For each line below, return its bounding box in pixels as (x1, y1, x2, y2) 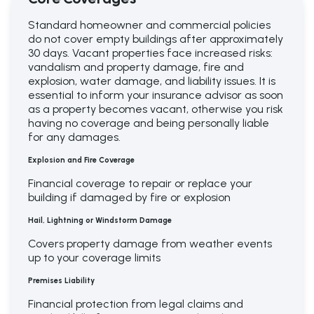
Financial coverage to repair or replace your (28, 177, 252, 191)
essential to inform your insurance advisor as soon (28, 88, 283, 102)
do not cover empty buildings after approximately (28, 32, 283, 46)
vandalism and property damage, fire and (28, 60, 244, 74)
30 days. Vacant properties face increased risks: (28, 46, 273, 60)
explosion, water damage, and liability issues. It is (28, 74, 275, 88)
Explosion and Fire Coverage (28, 156, 135, 165)
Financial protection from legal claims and (28, 297, 243, 311)
